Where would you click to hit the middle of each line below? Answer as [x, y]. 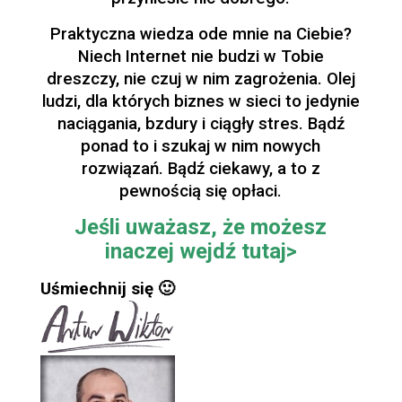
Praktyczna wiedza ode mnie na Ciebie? [201, 34]
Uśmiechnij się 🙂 [107, 289]
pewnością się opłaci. [201, 191]
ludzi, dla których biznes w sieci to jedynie [201, 101]
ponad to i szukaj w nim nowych [201, 146]
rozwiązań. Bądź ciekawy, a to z [201, 169]
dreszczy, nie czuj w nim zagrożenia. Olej [201, 79]
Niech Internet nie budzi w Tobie [201, 57]
